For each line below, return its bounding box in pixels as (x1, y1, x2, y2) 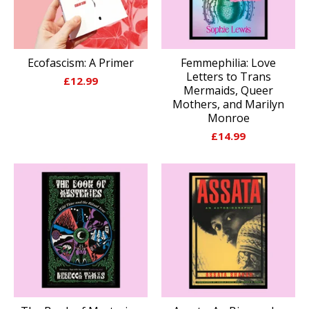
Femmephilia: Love (181, 54, 276, 70)
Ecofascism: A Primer (28, 54, 134, 70)
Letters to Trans (186, 68, 271, 84)
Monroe (207, 110, 250, 126)
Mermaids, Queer (183, 82, 273, 98)
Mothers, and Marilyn (172, 96, 284, 112)
